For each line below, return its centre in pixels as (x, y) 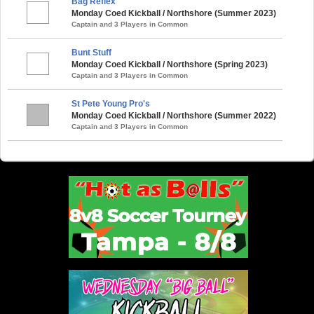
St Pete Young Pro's (111, 103)
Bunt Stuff (91, 52)
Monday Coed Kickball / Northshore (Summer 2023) (174, 13)
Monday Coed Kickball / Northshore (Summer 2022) (174, 115)
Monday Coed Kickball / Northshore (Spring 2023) (170, 64)
